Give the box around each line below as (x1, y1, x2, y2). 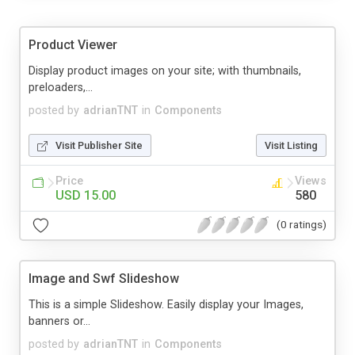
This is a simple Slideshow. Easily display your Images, (29, 297, 303, 311)
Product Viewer (29, 36, 117, 52)
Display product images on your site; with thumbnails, (29, 63, 301, 78)
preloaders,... (29, 80, 93, 94)
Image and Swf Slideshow (29, 270, 179, 286)
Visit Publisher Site (55, 139, 143, 151)
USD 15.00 (55, 187, 116, 203)
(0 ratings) (277, 218, 326, 231)
